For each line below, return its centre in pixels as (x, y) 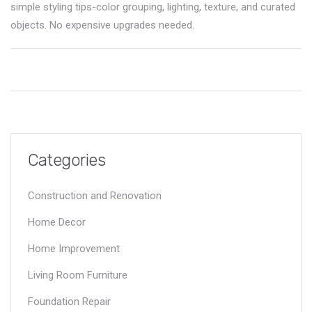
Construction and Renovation (95, 195)
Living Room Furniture (78, 275)
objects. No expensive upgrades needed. (102, 25)
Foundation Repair (69, 301)
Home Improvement (74, 248)
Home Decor (57, 222)
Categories (67, 160)
